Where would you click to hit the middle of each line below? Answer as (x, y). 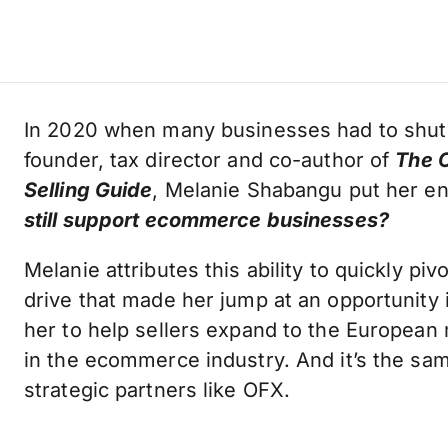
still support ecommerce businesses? (206, 220)
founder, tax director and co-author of (210, 160)
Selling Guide (88, 190)
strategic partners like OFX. (157, 390)
